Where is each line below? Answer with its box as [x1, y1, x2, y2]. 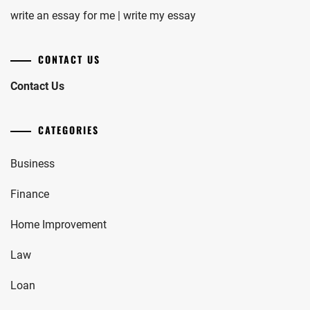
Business [10, 157, 55, 170]
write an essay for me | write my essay [10, 9, 196, 22]
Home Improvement [10, 218, 107, 231]
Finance [10, 188, 49, 201]
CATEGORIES [38, 122, 99, 137]
